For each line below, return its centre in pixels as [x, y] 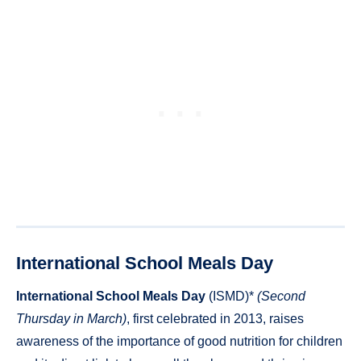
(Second [281, 296]
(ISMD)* [231, 296]
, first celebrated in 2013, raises [215, 318]
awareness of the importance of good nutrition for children [179, 341]
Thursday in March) [71, 318]
